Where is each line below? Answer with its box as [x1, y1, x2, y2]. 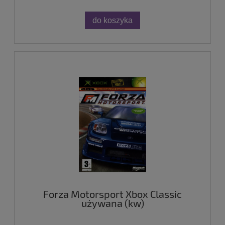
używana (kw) [81, 196, 144, 209]
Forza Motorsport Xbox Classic [43, 187, 182, 200]
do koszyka [92, 16, 133, 25]
